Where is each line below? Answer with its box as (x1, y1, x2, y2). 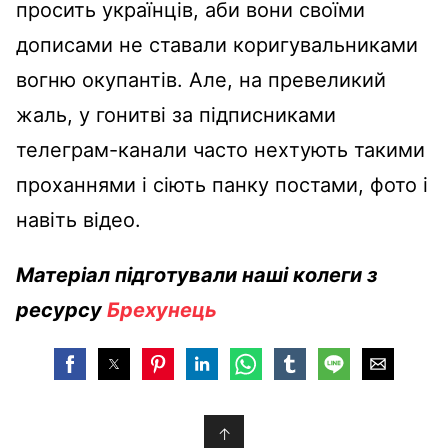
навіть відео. (16, 208, 141, 232)
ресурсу (16, 298, 107, 322)
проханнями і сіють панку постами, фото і (16, 173, 428, 197)
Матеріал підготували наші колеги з (16, 263, 378, 287)
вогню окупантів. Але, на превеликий (16, 68, 386, 92)
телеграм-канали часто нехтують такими (16, 138, 425, 162)
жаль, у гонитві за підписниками (16, 103, 336, 127)
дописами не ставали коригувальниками (16, 33, 418, 57)
